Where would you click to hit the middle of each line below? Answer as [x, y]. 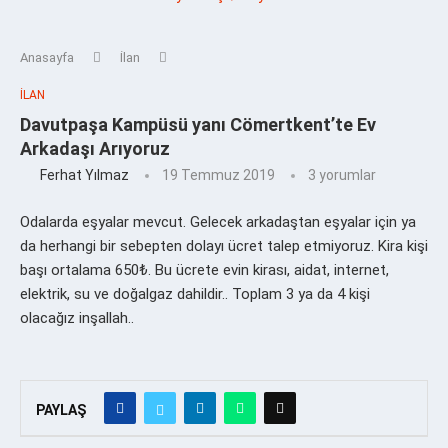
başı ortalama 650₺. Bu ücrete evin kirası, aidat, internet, [204, 269]
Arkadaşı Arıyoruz [95, 148]
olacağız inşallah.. [77, 317]
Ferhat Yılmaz [84, 174]
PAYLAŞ [61, 409]
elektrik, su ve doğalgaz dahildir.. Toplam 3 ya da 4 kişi [195, 293]
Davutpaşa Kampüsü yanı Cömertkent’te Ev [198, 124]
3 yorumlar [342, 174]
